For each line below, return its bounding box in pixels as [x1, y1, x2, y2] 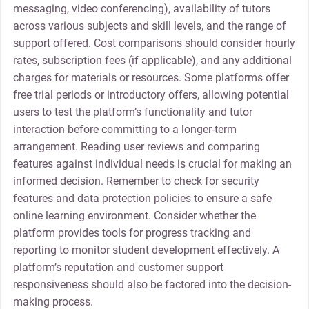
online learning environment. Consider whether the [12, 208, 256, 222]
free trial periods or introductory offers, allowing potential [12, 88, 289, 101]
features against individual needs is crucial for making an [12, 157, 292, 170]
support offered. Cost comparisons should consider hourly [12, 36, 295, 50]
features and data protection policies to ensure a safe [12, 191, 272, 205]
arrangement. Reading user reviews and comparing [12, 139, 260, 153]
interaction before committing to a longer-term [12, 122, 237, 136]
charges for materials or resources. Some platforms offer [12, 70, 289, 84]
